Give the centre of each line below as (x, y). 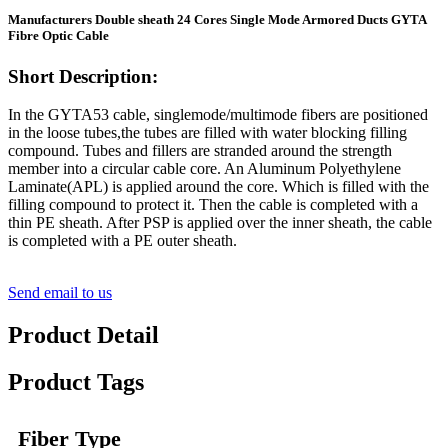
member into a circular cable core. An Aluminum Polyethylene (204, 169)
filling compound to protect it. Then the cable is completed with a (213, 205)
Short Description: (83, 76)
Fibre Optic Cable (58, 35)
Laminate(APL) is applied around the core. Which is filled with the (218, 187)
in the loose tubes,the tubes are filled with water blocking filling (207, 133)
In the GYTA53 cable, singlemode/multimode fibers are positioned (218, 115)
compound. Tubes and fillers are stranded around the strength (200, 151)
